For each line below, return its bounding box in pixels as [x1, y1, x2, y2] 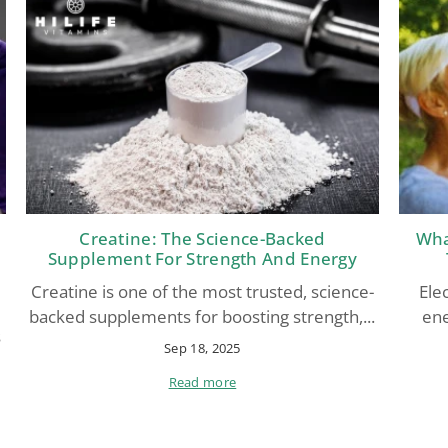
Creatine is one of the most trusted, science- [30, 280, 374, 304]
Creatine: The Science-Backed [79, 227, 326, 251]
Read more [168, 373, 237, 392]
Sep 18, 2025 [164, 339, 241, 358]
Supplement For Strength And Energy [47, 247, 358, 271]
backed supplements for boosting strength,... [29, 305, 376, 329]
